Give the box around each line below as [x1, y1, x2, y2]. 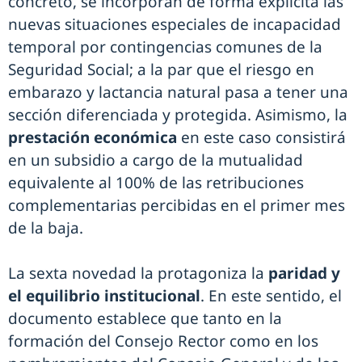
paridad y [268, 262, 340, 284]
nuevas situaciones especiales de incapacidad [8, 13, 341, 35]
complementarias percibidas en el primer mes [8, 194, 345, 216]
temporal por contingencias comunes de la [8, 36, 322, 57]
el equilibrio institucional [8, 284, 200, 306]
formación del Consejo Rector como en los [8, 330, 318, 351]
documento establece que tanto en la [8, 307, 282, 329]
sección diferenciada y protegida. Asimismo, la [8, 103, 347, 125]
